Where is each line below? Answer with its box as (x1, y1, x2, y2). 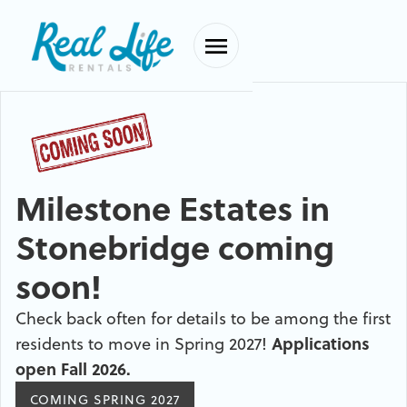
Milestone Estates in (15, 184, 330, 232)
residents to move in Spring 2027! (15, 331, 272, 355)
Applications (272, 331, 370, 355)
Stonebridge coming (15, 223, 334, 271)
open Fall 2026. (15, 356, 131, 381)
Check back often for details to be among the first (15, 305, 391, 330)
